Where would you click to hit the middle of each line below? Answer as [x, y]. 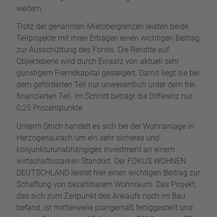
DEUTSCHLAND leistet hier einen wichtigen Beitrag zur [108, 172]
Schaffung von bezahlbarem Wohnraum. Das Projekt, [106, 184]
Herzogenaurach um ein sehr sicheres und [88, 138]
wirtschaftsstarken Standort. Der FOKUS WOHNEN [101, 161]
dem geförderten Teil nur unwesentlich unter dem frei [106, 85]
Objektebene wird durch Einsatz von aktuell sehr [98, 62]
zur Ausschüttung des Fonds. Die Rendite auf [93, 50]
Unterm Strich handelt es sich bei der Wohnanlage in [105, 126]
